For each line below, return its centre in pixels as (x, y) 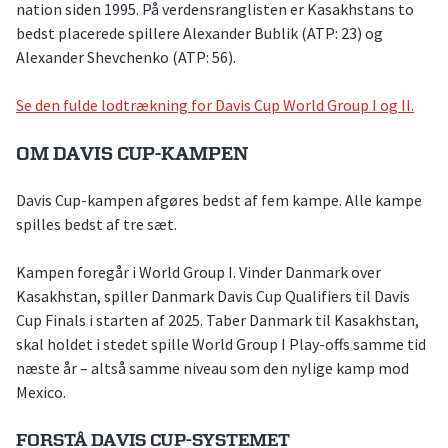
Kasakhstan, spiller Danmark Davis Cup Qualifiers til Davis (213, 295)
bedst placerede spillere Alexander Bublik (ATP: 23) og (199, 33)
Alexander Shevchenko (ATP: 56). (126, 57)
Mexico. (41, 391)
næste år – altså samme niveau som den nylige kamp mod (212, 367)
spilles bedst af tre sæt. (96, 223)
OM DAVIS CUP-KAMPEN (132, 155)
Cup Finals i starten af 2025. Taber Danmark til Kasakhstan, (217, 319)
